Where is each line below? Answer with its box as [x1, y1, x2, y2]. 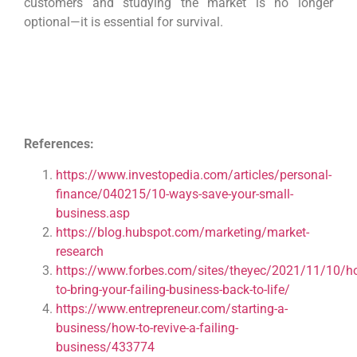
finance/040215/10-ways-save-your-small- [56, 186, 293, 202]
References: [24, 136, 94, 152]
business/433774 [56, 339, 155, 355]
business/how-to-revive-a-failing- [56, 320, 238, 335]
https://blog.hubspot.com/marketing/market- [56, 224, 309, 240]
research [56, 243, 104, 259]
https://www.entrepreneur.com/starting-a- [56, 300, 288, 316]
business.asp [56, 205, 130, 221]
